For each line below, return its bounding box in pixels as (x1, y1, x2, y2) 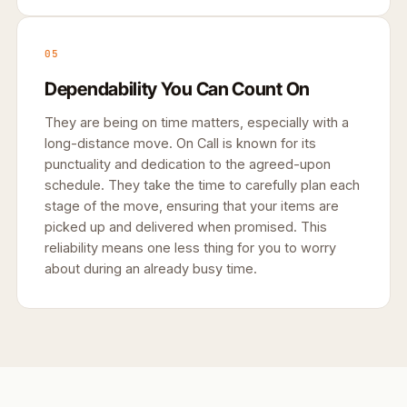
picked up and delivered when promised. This (45, 218, 327, 234)
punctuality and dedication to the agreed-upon (45, 155, 331, 172)
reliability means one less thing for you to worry (45, 239, 336, 255)
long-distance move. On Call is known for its (45, 134, 316, 151)
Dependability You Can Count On (45, 77, 310, 100)
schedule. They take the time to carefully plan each (45, 176, 360, 193)
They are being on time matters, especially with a (45, 114, 349, 130)
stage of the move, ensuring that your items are (45, 197, 339, 213)
